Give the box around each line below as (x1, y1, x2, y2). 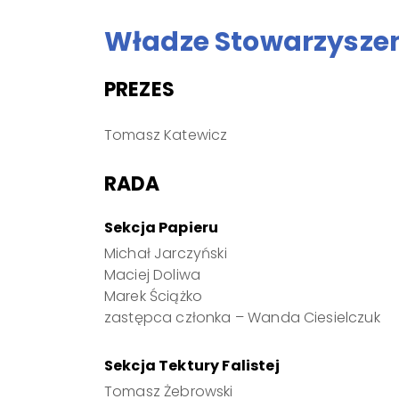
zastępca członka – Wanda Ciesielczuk (104, 307, 380, 328)
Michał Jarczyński (104, 243, 227, 264)
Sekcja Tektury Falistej (104, 355, 280, 376)
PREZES (104, 76, 180, 103)
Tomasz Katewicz (104, 125, 228, 145)
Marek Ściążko (104, 286, 203, 306)
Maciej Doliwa (104, 265, 201, 285)
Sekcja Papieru (104, 217, 219, 238)
